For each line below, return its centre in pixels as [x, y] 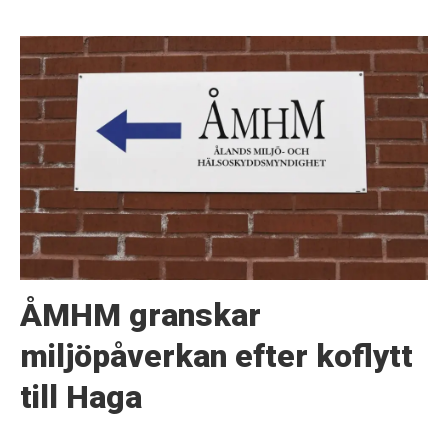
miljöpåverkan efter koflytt [216, 356]
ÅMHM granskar [140, 315]
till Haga [80, 397]
